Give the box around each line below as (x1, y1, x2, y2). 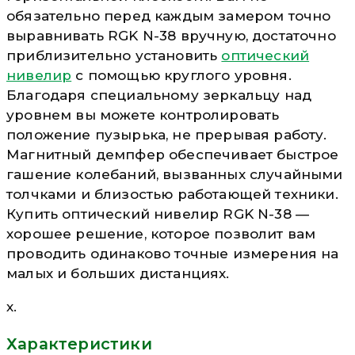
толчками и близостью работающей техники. (6, 185, 338, 202)
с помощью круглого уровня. (71, 67, 292, 83)
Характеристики (6, 334, 152, 353)
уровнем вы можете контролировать (6, 106, 280, 123)
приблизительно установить (6, 47, 222, 63)
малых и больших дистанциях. (6, 265, 230, 281)
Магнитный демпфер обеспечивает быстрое (6, 146, 339, 162)
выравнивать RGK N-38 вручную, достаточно (6, 27, 336, 44)
